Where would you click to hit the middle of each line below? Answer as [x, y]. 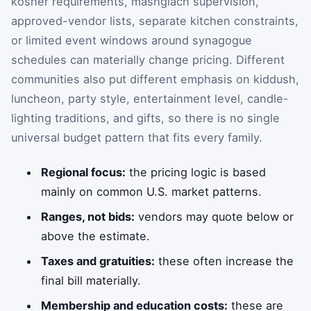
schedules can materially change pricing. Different [148, 60]
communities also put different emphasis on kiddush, [155, 79]
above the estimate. [96, 236]
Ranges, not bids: [88, 216]
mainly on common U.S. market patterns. [152, 191]
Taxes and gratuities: [98, 261]
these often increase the [225, 261]
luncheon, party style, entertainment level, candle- [150, 99]
